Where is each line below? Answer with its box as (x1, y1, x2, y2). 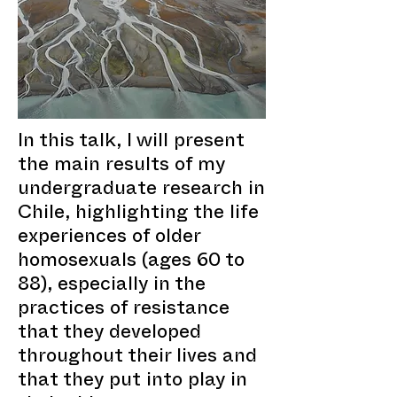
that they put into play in (18, 378, 247, 387)
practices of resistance (18, 306, 230, 315)
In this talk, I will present (18, 138, 245, 148)
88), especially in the (18, 282, 206, 292)
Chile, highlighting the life (18, 210, 259, 220)
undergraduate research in (18, 186, 265, 196)
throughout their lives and (18, 354, 257, 363)
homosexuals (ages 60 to (18, 258, 245, 268)
